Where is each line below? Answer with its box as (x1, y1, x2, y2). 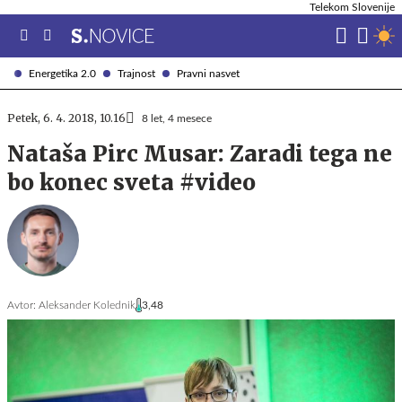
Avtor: (7, 300, 36, 310)
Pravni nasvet (177, 67, 240, 79)
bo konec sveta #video (7, 169, 256, 197)
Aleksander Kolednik (39, 300, 135, 310)
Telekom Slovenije (310, 2, 395, 13)
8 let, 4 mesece (142, 113, 212, 124)
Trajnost (118, 67, 155, 79)
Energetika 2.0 (29, 67, 96, 79)
